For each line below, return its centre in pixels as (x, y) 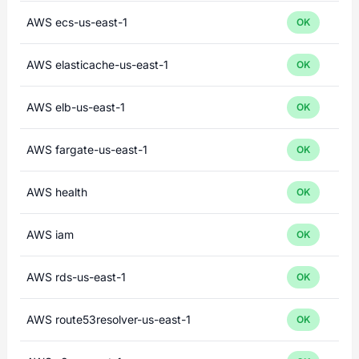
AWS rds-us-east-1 (76, 277)
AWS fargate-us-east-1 (87, 149)
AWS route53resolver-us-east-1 (109, 319)
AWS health (57, 192)
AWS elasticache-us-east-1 (97, 65)
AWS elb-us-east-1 (76, 107)
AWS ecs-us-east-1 (77, 22)
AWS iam (50, 234)
